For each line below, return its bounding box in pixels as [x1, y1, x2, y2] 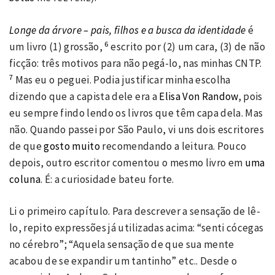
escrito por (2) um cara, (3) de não [108, 39, 266, 53]
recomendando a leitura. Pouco [100, 139, 247, 153]
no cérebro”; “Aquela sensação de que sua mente [9, 238, 234, 252]
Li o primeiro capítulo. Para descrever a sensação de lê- [9, 204, 261, 219]
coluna [9, 172, 41, 186]
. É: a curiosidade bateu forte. [41, 172, 174, 186]
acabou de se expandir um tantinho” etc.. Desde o [9, 254, 238, 268]
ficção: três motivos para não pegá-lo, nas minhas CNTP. [9, 56, 262, 70]
